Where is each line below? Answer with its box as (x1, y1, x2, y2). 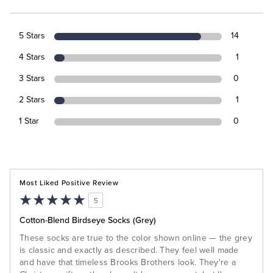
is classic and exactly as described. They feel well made (19, 245, 239, 255)
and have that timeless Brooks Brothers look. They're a (19, 257, 236, 268)
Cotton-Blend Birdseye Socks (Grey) (19, 214, 156, 226)
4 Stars (19, 52, 45, 62)
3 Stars (19, 73, 45, 83)
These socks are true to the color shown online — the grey (19, 233, 252, 243)
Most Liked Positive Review (19, 177, 119, 188)
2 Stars (19, 94, 45, 105)
